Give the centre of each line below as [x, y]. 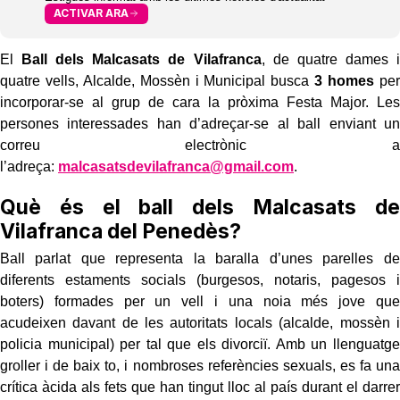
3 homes [345, 80]
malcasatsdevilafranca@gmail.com [176, 166]
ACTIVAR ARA [91, 13]
